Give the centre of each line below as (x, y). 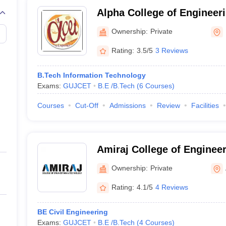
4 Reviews (172, 187)
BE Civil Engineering (72, 212)
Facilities (205, 105)
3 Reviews (172, 50)
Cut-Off (87, 105)
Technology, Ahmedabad (156, 162)
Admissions (127, 105)
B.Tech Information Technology (91, 75)
